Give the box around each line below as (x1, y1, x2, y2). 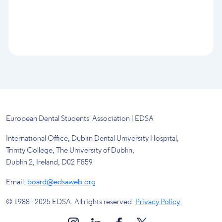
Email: (6, 178, 27, 186)
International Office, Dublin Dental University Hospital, (6, 134, 179, 143)
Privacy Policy (135, 198, 180, 206)
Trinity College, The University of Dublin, (6, 146, 134, 155)
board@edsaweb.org (27, 178, 96, 186)
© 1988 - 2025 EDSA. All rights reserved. (6, 198, 135, 206)
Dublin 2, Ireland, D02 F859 (6, 158, 93, 166)
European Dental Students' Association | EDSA (6, 114, 154, 123)
